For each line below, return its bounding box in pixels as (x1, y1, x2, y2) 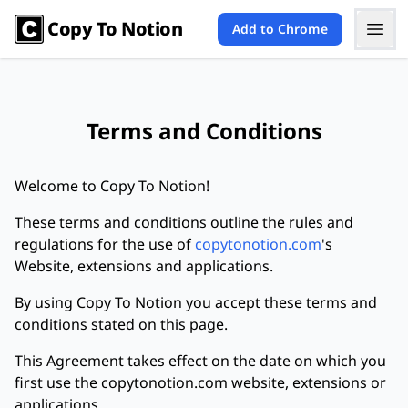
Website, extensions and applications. (15, 256, 273, 276)
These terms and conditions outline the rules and (15, 212, 353, 232)
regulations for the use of (15, 234, 191, 254)
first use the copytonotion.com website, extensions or (15, 372, 386, 393)
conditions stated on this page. (15, 314, 228, 334)
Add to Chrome (232, 20, 328, 37)
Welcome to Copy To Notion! (15, 176, 209, 196)
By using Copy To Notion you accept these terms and (15, 292, 377, 312)
